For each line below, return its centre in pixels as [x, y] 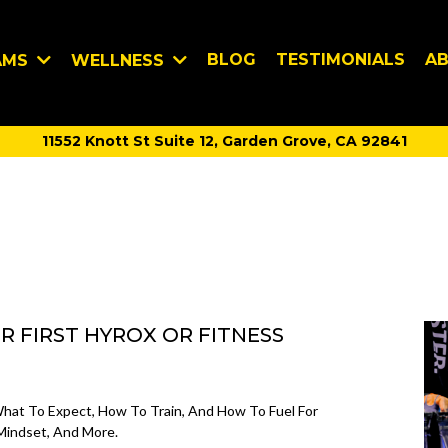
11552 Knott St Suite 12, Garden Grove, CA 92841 [224, 140]
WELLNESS [120, 60]
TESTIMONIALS [341, 60]
